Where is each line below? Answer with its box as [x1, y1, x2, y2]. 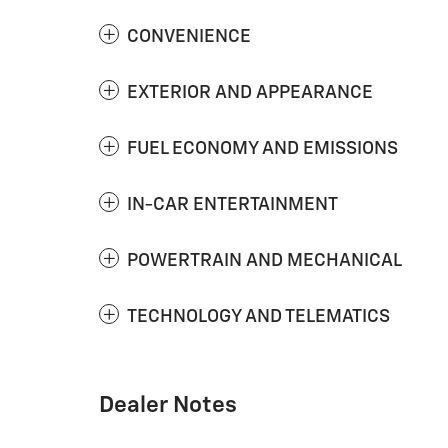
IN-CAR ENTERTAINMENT [127, 196, 338, 215]
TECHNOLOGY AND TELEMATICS [127, 308, 390, 327]
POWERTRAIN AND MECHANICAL [127, 252, 402, 271]
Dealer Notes [99, 394, 237, 418]
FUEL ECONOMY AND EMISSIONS [127, 140, 398, 159]
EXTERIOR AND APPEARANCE [127, 84, 373, 103]
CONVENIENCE [127, 28, 251, 47]
